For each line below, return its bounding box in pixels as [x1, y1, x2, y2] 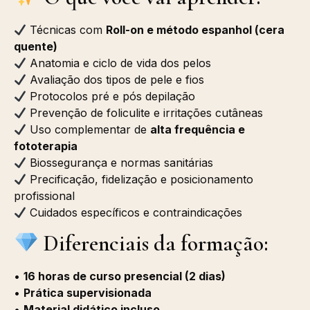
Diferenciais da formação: [39, 230, 269, 257]
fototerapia [14, 139, 77, 154]
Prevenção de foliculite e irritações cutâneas [26, 106, 264, 120]
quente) [14, 39, 57, 54]
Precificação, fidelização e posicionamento [26, 172, 254, 187]
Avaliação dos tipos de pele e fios [26, 73, 205, 87]
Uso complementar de [26, 122, 151, 137]
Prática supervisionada [24, 286, 152, 300]
